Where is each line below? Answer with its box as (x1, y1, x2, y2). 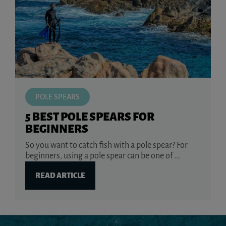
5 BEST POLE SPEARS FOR (25, 110, 154, 123)
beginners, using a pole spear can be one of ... (25, 151, 180, 160)
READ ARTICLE (35, 171, 85, 180)
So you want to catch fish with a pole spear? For (25, 140, 188, 150)
